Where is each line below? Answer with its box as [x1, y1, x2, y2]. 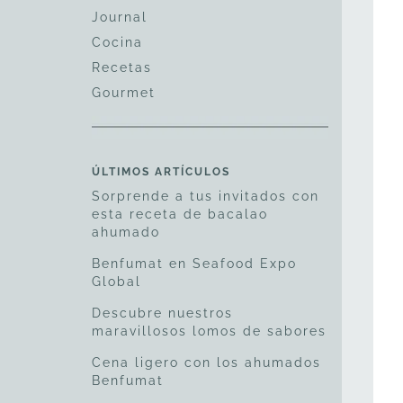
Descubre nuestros [92, 306, 233, 321]
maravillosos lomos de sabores [92, 324, 327, 339]
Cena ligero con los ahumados [92, 355, 321, 371]
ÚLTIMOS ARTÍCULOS [92, 166, 230, 179]
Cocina [92, 35, 143, 49]
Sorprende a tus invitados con [92, 189, 319, 204]
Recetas [92, 60, 152, 75]
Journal [92, 10, 148, 24]
